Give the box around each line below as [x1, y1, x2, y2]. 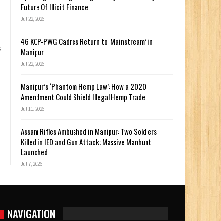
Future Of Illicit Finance [20, 1, 88, 13]
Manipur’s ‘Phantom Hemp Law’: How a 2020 [20, 81, 146, 92]
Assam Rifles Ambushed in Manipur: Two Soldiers [20, 126, 157, 137]
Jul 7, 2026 [20, 160, 42, 168]
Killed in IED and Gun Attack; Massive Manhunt [20, 136, 151, 147]
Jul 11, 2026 [20, 105, 45, 112]
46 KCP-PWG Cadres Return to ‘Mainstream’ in [20, 36, 153, 47]
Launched [20, 147, 48, 158]
